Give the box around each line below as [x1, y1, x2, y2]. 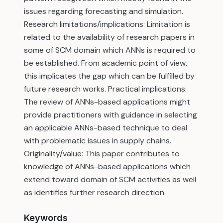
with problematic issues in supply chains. [24, 135, 171, 146]
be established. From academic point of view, [24, 58, 187, 68]
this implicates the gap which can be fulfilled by [24, 71, 195, 81]
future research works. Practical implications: [24, 84, 187, 94]
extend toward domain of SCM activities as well [24, 174, 196, 185]
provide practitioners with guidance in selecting [24, 110, 197, 120]
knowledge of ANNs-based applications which [24, 161, 191, 172]
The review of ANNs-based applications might [24, 97, 190, 107]
